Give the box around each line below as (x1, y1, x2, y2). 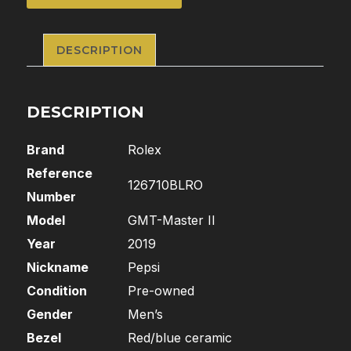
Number (27, 189, 77, 205)
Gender (27, 306, 74, 323)
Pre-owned (128, 283, 195, 299)
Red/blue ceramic (128, 330, 233, 346)
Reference (27, 165, 93, 182)
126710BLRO (128, 177, 204, 194)
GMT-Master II (128, 212, 216, 229)
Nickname (27, 259, 89, 276)
